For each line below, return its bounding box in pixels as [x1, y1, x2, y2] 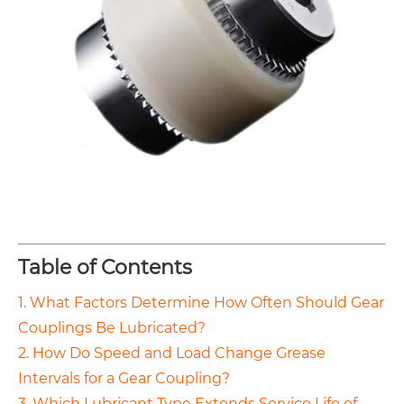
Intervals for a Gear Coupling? [18, 370, 230, 388]
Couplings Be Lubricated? [18, 319, 206, 337]
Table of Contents [18, 255, 192, 280]
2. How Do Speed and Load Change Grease [18, 344, 326, 363]
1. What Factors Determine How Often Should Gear [18, 294, 384, 312]
